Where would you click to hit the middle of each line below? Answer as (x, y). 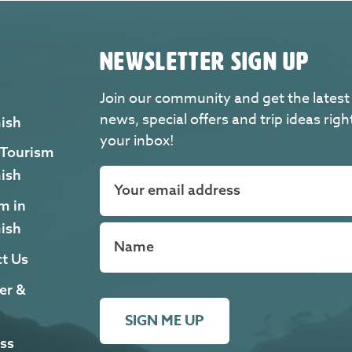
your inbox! (137, 141)
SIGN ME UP (165, 321)
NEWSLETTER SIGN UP (204, 62)
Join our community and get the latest (225, 98)
